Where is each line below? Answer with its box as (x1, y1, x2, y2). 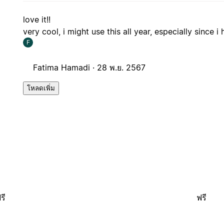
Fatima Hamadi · (33, 62, 97, 73)
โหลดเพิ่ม (27, 84, 55, 92)
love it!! (23, 14, 51, 25)
